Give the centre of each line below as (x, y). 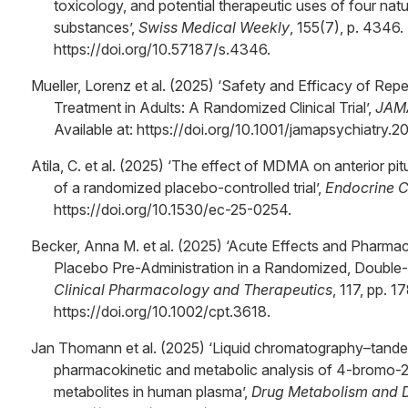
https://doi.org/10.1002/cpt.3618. (162, 311)
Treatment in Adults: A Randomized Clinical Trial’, (214, 107)
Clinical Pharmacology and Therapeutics (193, 290)
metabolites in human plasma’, (153, 392)
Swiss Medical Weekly (214, 27)
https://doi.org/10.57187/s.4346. (162, 49)
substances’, (96, 27)
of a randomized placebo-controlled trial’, (189, 188)
